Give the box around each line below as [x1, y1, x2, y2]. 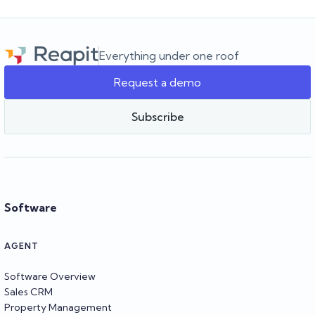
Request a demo [114, 75, 201, 89]
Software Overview [4, 269, 96, 283]
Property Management [4, 300, 112, 314]
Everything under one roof [99, 49, 239, 63]
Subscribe [131, 109, 184, 124]
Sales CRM [4, 285, 53, 298]
